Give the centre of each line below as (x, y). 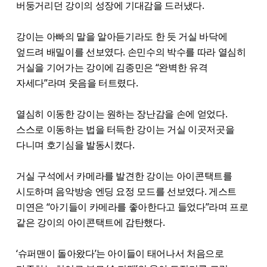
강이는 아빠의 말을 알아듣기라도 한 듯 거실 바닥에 (122, 36)
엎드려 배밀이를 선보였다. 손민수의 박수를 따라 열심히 (131, 52)
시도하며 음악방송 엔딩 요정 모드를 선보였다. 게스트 (126, 191)
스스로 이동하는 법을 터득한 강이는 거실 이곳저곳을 (125, 129)
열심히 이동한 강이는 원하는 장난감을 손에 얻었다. (122, 114)
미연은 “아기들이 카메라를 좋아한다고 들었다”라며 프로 (132, 207)
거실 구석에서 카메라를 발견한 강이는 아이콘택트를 (124, 176)
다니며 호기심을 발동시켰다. (75, 145)
